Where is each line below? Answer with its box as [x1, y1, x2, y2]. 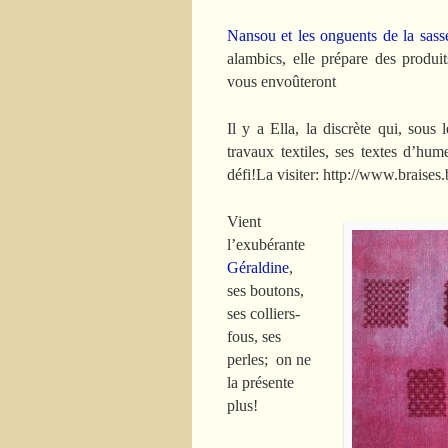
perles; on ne [227, 351, 311, 369]
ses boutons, [227, 282, 304, 300]
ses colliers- [227, 305, 300, 323]
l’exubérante [227, 236, 305, 254]
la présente [227, 374, 294, 392]
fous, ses [227, 328, 281, 346]
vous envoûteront [227, 73, 336, 91]
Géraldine [227, 259, 289, 277]
